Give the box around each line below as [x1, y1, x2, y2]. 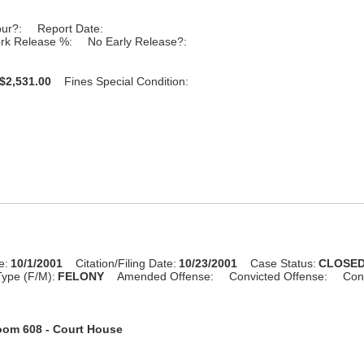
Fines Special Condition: [64, 74, 189, 88]
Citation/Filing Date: [76, 256, 177, 270]
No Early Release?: [88, 34, 188, 48]
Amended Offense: [117, 269, 214, 283]
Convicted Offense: [229, 269, 328, 283]
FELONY [58, 269, 105, 283]
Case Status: [250, 256, 317, 270]
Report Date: [37, 21, 104, 35]
